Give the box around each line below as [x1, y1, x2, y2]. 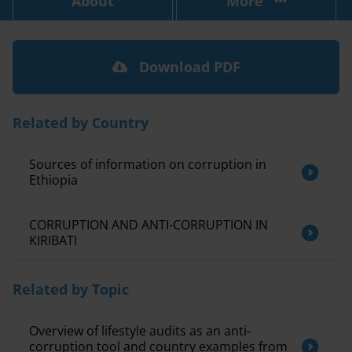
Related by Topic [13, 280, 129, 299]
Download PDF [134, 57, 240, 76]
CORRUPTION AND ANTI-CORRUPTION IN [29, 216, 268, 233]
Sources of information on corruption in [29, 156, 266, 173]
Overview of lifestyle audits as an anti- [29, 322, 251, 339]
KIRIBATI [29, 232, 77, 249]
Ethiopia [29, 171, 78, 189]
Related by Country [13, 113, 148, 132]
